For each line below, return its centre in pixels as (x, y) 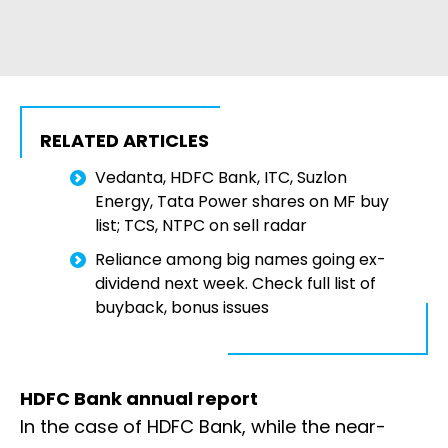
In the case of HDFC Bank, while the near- (203, 427)
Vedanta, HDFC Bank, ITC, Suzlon (221, 178)
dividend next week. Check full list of (235, 284)
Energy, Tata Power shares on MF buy (242, 202)
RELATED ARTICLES (124, 141)
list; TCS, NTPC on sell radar (201, 226)
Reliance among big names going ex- (240, 260)
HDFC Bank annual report (139, 399)
